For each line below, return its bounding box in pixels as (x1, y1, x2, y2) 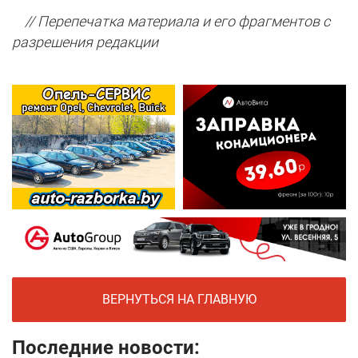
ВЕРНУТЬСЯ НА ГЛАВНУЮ (101, 291, 257, 307)
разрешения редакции (12, 34, 158, 51)
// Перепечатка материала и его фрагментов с (12, 13, 330, 30)
